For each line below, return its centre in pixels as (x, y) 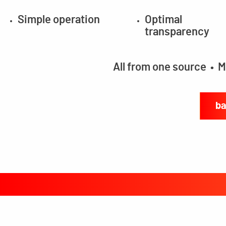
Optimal (163, 19)
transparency (177, 32)
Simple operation (59, 19)
